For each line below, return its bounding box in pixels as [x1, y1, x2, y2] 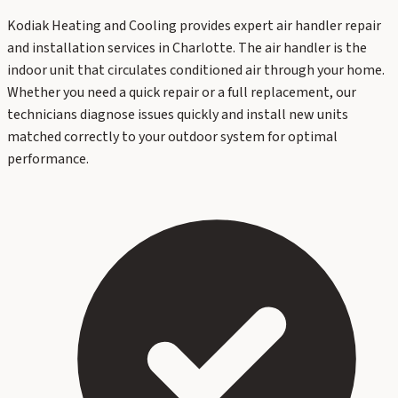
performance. [7, 148, 89, 169]
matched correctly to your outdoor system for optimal [7, 126, 338, 147]
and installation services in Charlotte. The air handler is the [7, 37, 367, 58]
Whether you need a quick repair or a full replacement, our [7, 82, 356, 102]
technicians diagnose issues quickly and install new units [7, 104, 348, 124]
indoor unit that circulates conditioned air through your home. [7, 60, 385, 80]
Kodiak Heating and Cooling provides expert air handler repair [7, 15, 381, 36]
